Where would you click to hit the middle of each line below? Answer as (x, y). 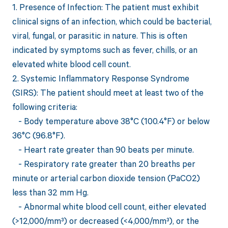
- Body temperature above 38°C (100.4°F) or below (111, 121)
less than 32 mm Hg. (50, 192)
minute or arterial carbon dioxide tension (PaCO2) (106, 178)
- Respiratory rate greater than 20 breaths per (104, 164)
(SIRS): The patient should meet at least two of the (108, 93)
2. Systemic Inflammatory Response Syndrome (101, 78)
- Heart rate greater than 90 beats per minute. (103, 150)
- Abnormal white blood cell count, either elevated (109, 207)
